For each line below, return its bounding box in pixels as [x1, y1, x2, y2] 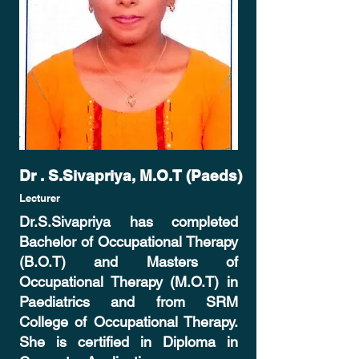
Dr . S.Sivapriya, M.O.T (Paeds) [19, 167, 242, 184]
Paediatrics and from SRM [19, 293, 238, 310]
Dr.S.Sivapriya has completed [19, 213, 238, 230]
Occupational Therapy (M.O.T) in [19, 273, 238, 290]
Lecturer [19, 192, 60, 204]
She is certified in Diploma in [19, 333, 238, 350]
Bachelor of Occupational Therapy [19, 233, 238, 250]
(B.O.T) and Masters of [19, 253, 238, 270]
